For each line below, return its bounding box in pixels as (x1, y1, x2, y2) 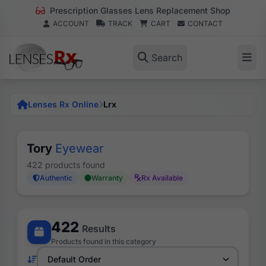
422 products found (27, 160, 105, 170)
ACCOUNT (53, 19, 89, 28)
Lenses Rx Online (28, 99, 99, 109)
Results (82, 223, 116, 235)
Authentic (40, 173, 72, 182)
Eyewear (55, 141, 104, 156)
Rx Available (141, 173, 183, 182)
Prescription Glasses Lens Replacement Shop (47, 5, 230, 15)
